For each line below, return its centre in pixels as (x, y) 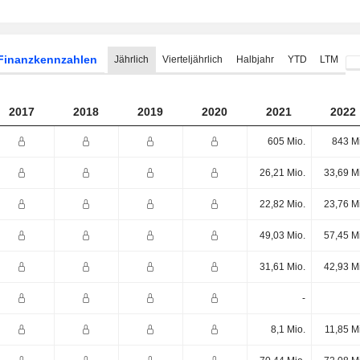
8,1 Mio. (288, 329)
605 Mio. (286, 141)
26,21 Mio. (282, 173)
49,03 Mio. (282, 235)
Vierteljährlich (192, 59)
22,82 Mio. (282, 204)
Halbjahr (255, 59)
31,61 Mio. (282, 267)
